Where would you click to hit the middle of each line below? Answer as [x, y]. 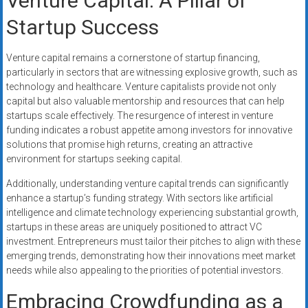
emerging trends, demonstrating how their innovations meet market [151, 256]
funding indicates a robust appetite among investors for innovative [149, 130]
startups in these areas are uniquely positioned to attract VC [134, 227]
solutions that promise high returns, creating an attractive [129, 145]
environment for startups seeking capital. [94, 159]
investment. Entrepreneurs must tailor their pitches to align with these [153, 242]
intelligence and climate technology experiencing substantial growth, [152, 213]
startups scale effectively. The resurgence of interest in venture [139, 116]
